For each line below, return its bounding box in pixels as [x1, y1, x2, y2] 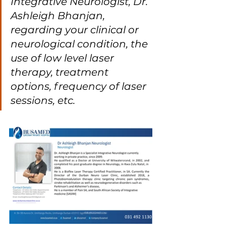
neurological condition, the [11, 38, 150, 50]
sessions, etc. [11, 94, 75, 107]
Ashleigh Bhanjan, [11, 10, 107, 22]
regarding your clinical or [11, 24, 141, 36]
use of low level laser [11, 52, 117, 65]
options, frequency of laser [11, 80, 149, 93]
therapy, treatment [11, 66, 111, 79]
